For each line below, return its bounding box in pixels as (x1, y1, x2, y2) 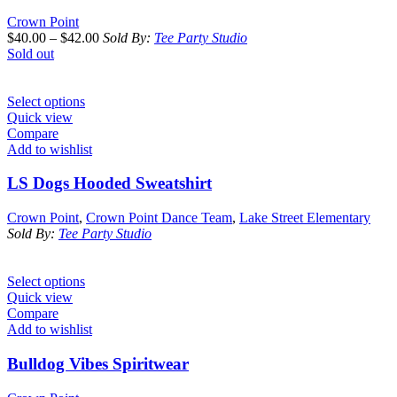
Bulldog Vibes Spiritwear (7, 354, 189, 373)
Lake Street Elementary (239, 210, 370, 226)
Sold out (7, 45, 54, 61)
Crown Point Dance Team (86, 210, 232, 226)
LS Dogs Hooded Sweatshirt (7, 174, 212, 193)
